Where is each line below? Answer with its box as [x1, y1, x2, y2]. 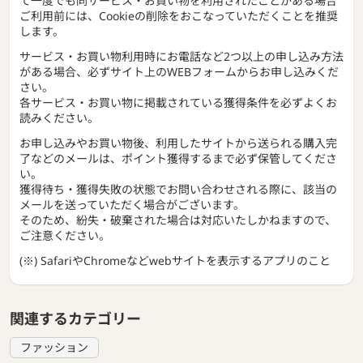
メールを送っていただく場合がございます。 [19, 196, 245, 212]
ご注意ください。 [19, 227, 110, 243]
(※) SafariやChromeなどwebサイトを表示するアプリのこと [19, 252, 331, 268]
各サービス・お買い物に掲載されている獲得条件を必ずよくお [19, 94, 337, 110]
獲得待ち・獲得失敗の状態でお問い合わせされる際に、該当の [19, 181, 337, 197]
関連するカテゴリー [10, 308, 141, 328]
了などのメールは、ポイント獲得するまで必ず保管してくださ [19, 150, 337, 166]
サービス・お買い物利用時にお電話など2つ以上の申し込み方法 [19, 48, 344, 64]
